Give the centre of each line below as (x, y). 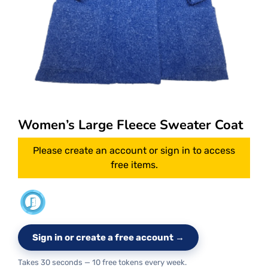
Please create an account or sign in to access (134, 151)
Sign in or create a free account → (108, 238)
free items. (134, 165)
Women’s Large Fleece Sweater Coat (130, 125)
